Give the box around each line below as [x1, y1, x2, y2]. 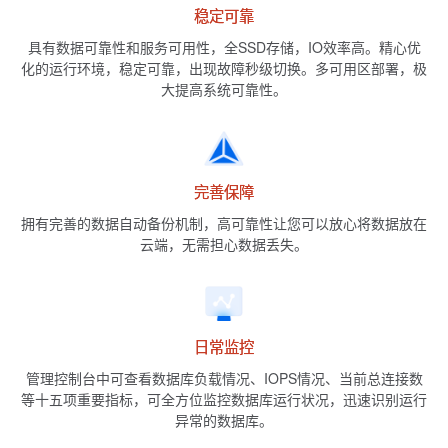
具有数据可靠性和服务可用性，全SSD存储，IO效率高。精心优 [27, 37, 421, 58]
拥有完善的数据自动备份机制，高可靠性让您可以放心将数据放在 [21, 212, 427, 233]
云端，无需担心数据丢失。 [140, 233, 308, 254]
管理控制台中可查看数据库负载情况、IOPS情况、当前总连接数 [25, 367, 423, 388]
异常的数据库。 [175, 409, 273, 430]
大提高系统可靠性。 [161, 79, 287, 100]
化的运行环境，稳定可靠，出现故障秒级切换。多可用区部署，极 [21, 58, 427, 79]
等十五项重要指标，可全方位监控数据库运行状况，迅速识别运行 [21, 388, 427, 409]
